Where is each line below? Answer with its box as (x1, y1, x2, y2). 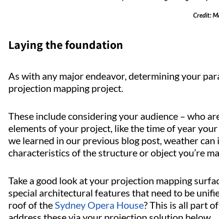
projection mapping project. (8, 82, 127, 94)
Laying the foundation (8, 37, 126, 53)
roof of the (8, 199, 55, 211)
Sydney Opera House (55, 199, 144, 211)
